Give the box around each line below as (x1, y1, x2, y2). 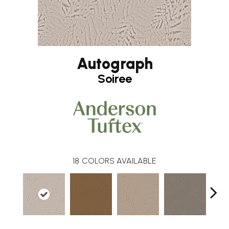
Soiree (97, 71, 132, 86)
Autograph (76, 54, 153, 73)
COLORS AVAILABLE (82, 155, 156, 166)
